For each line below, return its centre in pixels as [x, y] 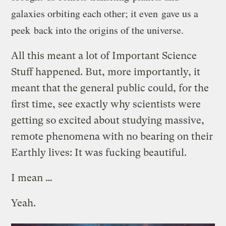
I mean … [32, 178]
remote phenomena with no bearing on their [112, 136]
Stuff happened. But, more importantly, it [106, 72]
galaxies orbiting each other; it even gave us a [105, 13]
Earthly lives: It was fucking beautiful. [99, 152]
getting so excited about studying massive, [108, 120]
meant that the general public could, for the [110, 88]
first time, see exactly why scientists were [106, 104]
